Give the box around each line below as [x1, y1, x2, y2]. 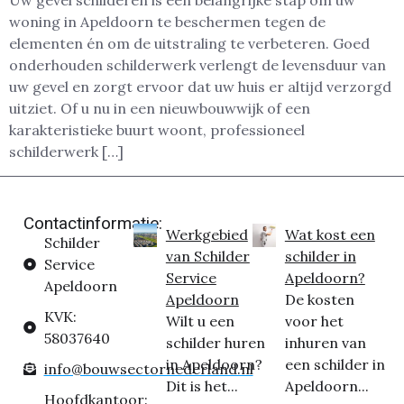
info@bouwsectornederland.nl [43, 359, 253, 378]
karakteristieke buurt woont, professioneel [9, 121, 305, 140]
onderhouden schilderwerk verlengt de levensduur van [9, 56, 386, 75]
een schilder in [284, 354, 385, 373]
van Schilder [165, 246, 250, 265]
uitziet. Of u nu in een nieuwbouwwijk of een [9, 99, 310, 118]
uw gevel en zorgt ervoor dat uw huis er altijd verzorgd [9, 78, 391, 96]
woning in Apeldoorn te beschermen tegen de [9, 13, 326, 32]
